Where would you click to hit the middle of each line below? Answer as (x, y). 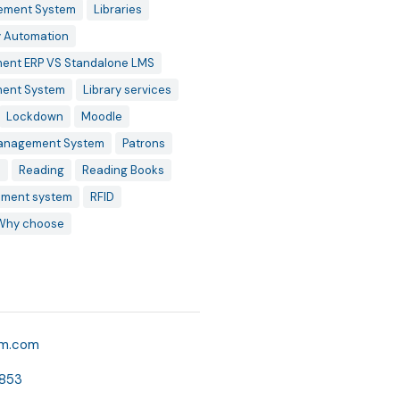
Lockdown (34, 117)
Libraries (117, 9)
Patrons (143, 143)
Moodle (101, 117)
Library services (127, 90)
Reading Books (123, 170)
